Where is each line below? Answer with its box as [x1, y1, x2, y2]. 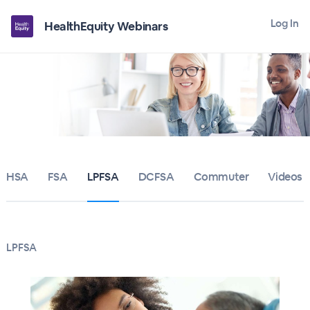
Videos [268, 170, 302, 184]
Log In [270, 17, 299, 30]
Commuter [193, 170, 249, 184]
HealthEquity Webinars [44, 19, 168, 34]
